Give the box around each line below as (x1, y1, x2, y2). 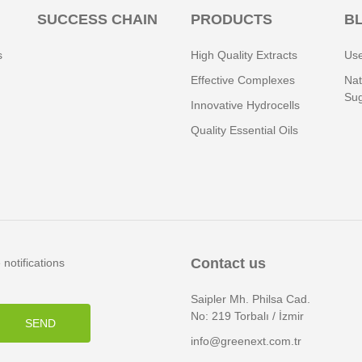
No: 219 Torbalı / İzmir (191, 309, 304, 322)
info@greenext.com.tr (191, 335, 301, 347)
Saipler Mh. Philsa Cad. (191, 293, 310, 305)
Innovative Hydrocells (191, 99, 300, 112)
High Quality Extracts (191, 48, 297, 61)
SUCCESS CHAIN (37, 11, 158, 27)
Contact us (191, 255, 266, 271)
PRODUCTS (191, 11, 272, 27)
